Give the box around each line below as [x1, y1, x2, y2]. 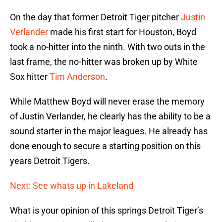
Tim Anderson [50, 71, 105, 82]
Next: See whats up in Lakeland [10, 180, 133, 191]
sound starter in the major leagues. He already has [10, 126, 208, 137]
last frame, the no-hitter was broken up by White [10, 56, 198, 67]
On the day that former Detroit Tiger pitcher [10, 12, 181, 23]
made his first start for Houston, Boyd [48, 27, 196, 38]
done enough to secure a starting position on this [10, 141, 201, 152]
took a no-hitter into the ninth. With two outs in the [10, 42, 205, 53]
